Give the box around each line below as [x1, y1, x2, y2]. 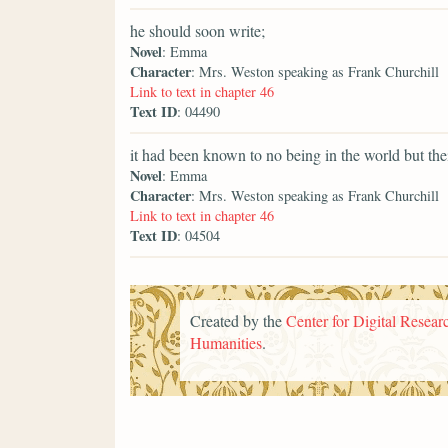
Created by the [190, 309, 286, 331]
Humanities [190, 331, 262, 353]
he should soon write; [130, 19, 265, 41]
